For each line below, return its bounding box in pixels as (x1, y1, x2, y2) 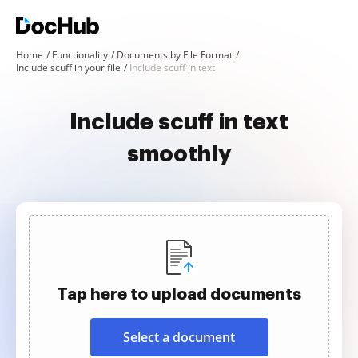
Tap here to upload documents (57, 286, 301, 302)
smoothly (127, 143, 231, 165)
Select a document (123, 328, 235, 346)
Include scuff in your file (16, 61, 121, 74)
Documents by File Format (117, 48, 233, 62)
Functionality (52, 48, 108, 62)
